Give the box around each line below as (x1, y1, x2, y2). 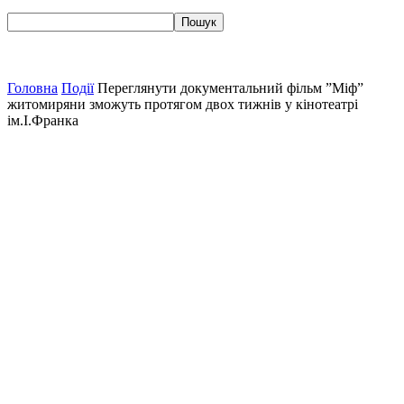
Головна (7, 80, 58, 96)
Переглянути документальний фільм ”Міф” (97, 80, 363, 96)
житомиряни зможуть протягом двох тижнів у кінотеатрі (7, 96, 358, 112)
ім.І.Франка (7, 113, 78, 128)
